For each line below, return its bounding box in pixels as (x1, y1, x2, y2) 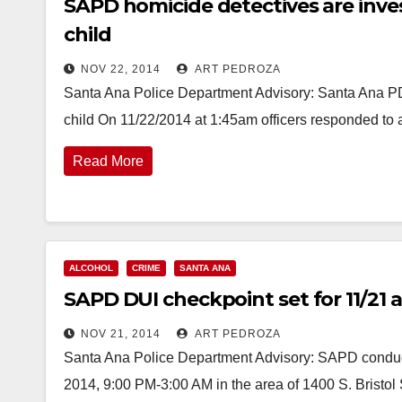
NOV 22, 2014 (81, 63, 161, 75)
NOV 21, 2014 (81, 328, 161, 340)
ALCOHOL (69, 263, 113, 273)
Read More (73, 153, 144, 169)
